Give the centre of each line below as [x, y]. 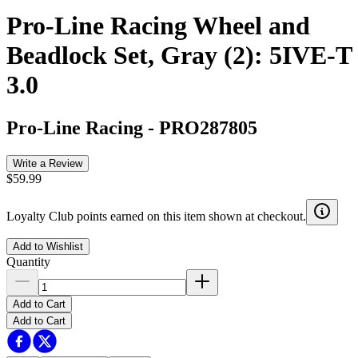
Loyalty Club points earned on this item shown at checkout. [156, 216]
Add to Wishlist [48, 246]
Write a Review [48, 163]
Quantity [28, 261]
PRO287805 [208, 127]
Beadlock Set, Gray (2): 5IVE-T [179, 56]
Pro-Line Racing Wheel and [158, 26]
